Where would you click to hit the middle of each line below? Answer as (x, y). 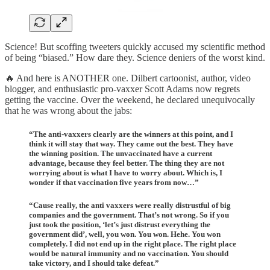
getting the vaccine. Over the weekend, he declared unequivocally (130, 99)
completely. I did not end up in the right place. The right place (133, 243)
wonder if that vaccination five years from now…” (114, 182)
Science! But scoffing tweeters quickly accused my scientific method (135, 46)
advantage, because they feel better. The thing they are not (127, 163)
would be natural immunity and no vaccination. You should (129, 253)
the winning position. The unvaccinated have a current (121, 153)
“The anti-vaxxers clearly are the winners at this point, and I (131, 134)
